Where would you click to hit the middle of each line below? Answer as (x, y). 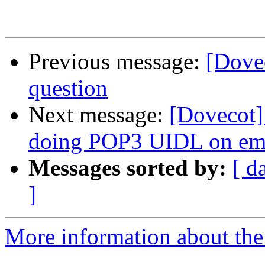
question (68, 88)
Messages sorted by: (127, 168)
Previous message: (117, 62)
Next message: (99, 115)
